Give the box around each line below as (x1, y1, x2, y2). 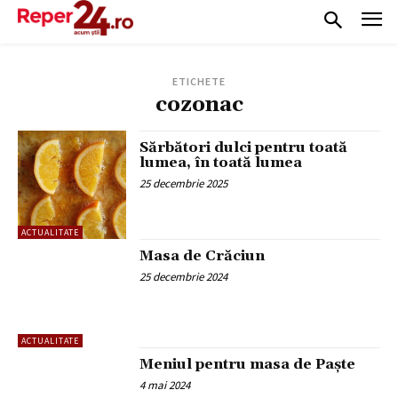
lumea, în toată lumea (139, 153, 303, 171)
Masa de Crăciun (139, 246, 266, 265)
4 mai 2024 (139, 378, 191, 394)
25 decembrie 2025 (139, 175, 228, 191)
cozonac (155, 91, 243, 118)
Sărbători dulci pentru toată (139, 138, 348, 156)
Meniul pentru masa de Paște (139, 355, 356, 374)
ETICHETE (172, 74, 226, 88)
